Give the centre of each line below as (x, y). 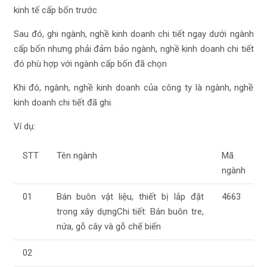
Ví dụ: (24, 127)
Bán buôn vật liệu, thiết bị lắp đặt (130, 197)
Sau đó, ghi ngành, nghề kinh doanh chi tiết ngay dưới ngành (133, 34)
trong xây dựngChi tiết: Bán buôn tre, (130, 212)
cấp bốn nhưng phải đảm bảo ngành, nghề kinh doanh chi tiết (133, 49)
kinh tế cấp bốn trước (55, 10)
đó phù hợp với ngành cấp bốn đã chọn (90, 64)
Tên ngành (77, 156)
